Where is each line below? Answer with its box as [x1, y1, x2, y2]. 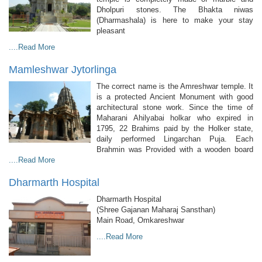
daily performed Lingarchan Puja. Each [96, 134, 253, 143]
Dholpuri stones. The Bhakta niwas [96, 5, 253, 14]
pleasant [96, 26, 125, 35]
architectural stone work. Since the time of [96, 102, 253, 112]
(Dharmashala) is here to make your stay [96, 15, 253, 25]
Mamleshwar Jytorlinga [9, 63, 116, 75]
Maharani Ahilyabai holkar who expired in [96, 113, 253, 122]
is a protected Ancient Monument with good [96, 92, 253, 101]
